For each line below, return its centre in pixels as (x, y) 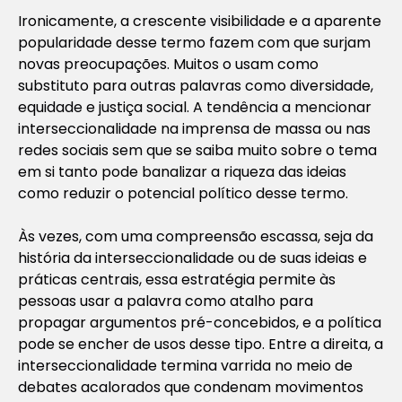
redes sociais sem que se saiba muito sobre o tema (197, 150)
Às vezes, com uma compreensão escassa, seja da (196, 236)
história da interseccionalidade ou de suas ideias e (192, 258)
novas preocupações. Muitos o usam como (168, 64)
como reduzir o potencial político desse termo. (183, 193)
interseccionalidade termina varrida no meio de (185, 365)
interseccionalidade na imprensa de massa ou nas (194, 128)
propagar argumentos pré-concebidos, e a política (200, 322)
